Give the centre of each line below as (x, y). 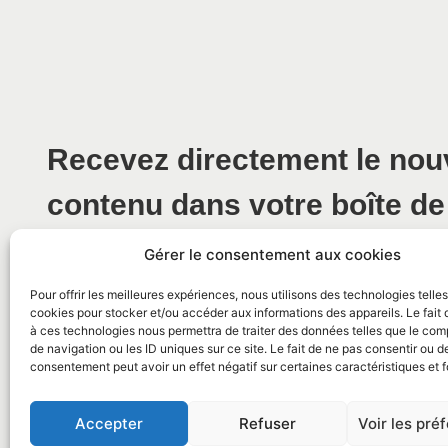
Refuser (268, 423)
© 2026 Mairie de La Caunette (109, 414)
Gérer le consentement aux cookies (273, 254)
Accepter (109, 423)
